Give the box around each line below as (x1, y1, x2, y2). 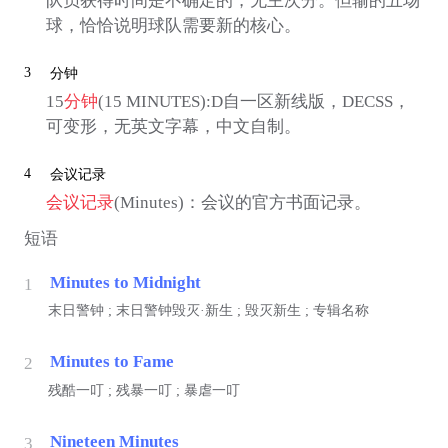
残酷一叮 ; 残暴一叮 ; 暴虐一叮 (47, 382, 240, 398)
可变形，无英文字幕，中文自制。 (45, 116, 301, 136)
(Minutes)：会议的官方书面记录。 (113, 192, 371, 212)
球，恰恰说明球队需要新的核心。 (45, 16, 301, 36)
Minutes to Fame (49, 352, 174, 372)
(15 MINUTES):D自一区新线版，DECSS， (97, 91, 410, 111)
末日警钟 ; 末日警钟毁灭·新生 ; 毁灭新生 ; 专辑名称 (47, 303, 369, 319)
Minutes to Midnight (49, 272, 201, 292)
